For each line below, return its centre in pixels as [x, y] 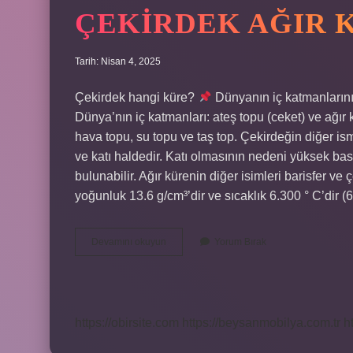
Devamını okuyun [129, 242]
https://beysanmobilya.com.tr [261, 323]
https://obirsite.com [127, 323]
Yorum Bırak [240, 242]
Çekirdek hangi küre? [136, 97]
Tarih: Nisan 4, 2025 [118, 61]
